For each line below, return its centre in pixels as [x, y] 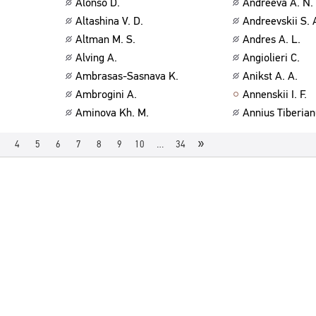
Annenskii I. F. [274, 94]
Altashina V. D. [109, 21]
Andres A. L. [271, 39]
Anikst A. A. [270, 76]
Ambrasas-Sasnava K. [127, 76]
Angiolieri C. [271, 57]
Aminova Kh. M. [112, 113]
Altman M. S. [105, 39]
